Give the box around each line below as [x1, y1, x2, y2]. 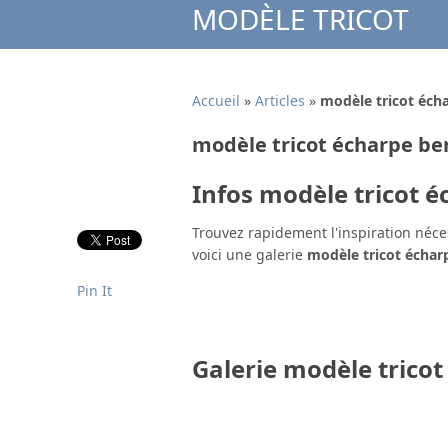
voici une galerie [192, 245, 307, 264]
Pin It [77, 281, 112, 300]
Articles [255, 91, 305, 110]
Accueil [192, 91, 240, 110]
